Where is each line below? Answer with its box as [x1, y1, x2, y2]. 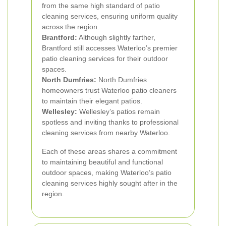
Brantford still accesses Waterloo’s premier [42, 44, 178, 52]
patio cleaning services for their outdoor [42, 54, 168, 63]
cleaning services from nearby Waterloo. [42, 129, 170, 137]
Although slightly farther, [77, 33, 155, 41]
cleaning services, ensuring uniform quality [42, 12, 178, 20]
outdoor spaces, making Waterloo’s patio [42, 168, 172, 177]
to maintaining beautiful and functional [42, 158, 163, 166]
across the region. [42, 23, 99, 31]
